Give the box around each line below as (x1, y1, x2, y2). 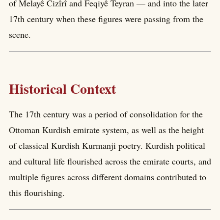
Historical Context (9, 78, 116, 99)
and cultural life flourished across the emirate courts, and (9, 155, 211, 167)
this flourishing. (9, 187, 65, 199)
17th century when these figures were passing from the (9, 12, 203, 25)
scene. (9, 28, 31, 40)
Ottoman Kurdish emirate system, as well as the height (9, 124, 204, 136)
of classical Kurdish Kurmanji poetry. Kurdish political (9, 139, 205, 152)
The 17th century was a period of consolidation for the (9, 108, 203, 120)
